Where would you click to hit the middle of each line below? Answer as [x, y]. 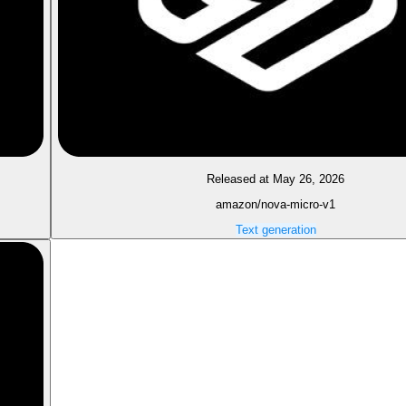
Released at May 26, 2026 [275, 179]
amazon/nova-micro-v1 [275, 204]
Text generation [275, 230]
